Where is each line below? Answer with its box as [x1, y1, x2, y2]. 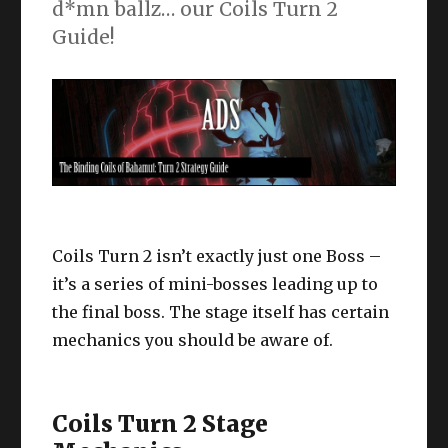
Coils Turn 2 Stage [52, 409, 269, 439]
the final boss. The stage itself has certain [52, 302, 390, 323]
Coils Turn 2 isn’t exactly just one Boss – [52, 246, 382, 267]
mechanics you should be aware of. [52, 330, 334, 351]
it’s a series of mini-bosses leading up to [52, 274, 379, 295]
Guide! [52, 24, 116, 49]
